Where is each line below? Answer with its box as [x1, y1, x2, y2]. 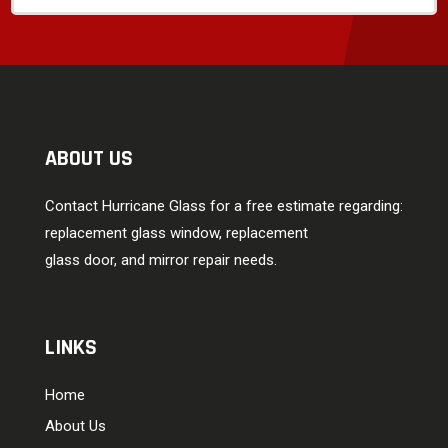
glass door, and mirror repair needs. [44, 250, 277, 269]
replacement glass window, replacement [44, 223, 308, 242]
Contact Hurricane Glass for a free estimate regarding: [44, 196, 403, 215]
